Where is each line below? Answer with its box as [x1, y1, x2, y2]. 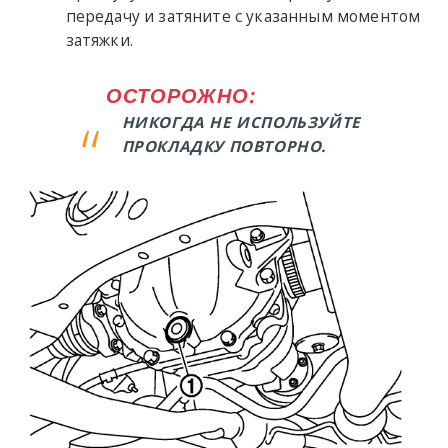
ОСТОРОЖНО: [105, 84, 257, 107]
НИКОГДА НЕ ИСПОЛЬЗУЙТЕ [121, 111, 361, 132]
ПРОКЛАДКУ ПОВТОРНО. [121, 135, 327, 156]
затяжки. [65, 28, 133, 51]
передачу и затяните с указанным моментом [65, 4, 421, 27]
